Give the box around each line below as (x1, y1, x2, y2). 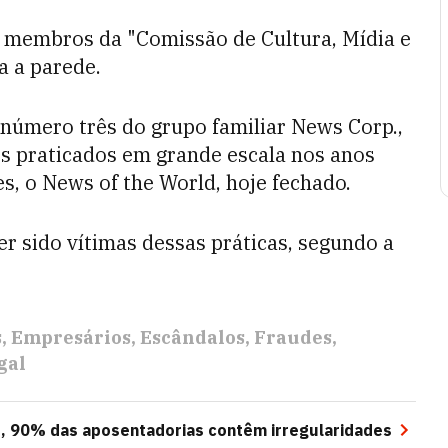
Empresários (11, 326, 131, 349)
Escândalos (140, 326, 245, 349)
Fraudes (254, 326, 332, 349)
